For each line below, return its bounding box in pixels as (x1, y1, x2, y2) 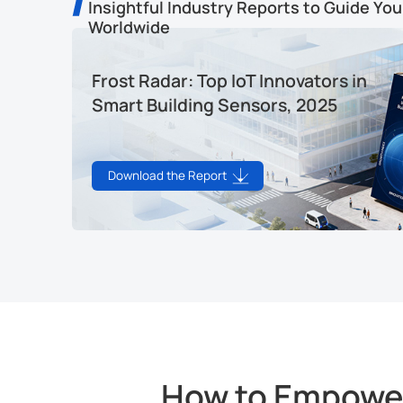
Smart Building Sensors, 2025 (92, 92, 337, 117)
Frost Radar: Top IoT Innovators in (92, 67, 367, 93)
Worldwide (87, 15, 170, 38)
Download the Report (108, 167, 229, 184)
